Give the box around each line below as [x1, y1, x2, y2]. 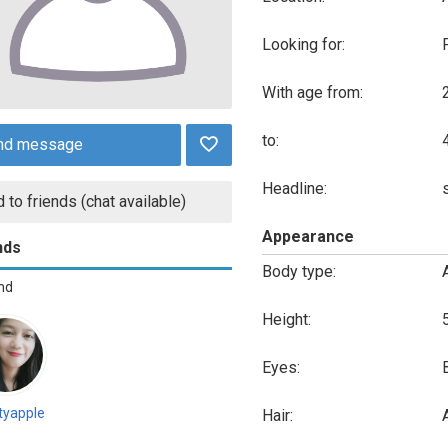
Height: [261, 310, 311, 329]
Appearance [261, 227, 354, 246]
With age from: [261, 83, 363, 102]
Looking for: [261, 35, 345, 54]
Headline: [261, 179, 327, 198]
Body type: [261, 262, 336, 281]
